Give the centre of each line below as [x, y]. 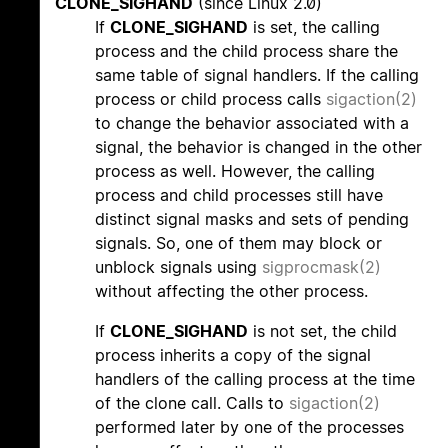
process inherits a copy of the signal [233, 355]
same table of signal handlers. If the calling [257, 75]
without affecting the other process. [231, 291]
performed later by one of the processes [249, 427]
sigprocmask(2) [321, 267]
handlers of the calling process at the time [255, 379]
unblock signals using [178, 267]
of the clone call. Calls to [192, 403]
